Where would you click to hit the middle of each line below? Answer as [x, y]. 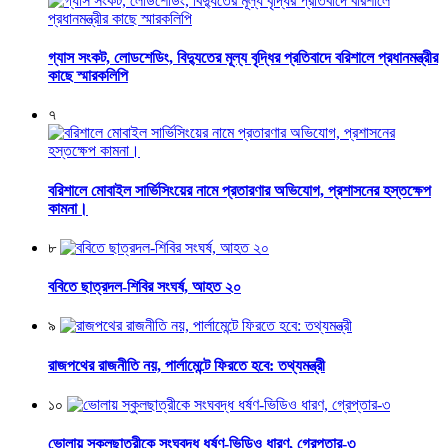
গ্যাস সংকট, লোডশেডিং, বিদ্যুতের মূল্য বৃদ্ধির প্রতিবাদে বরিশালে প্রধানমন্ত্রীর [243, 58]
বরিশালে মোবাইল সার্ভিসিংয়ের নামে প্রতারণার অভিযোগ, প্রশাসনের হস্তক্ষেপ [239, 190]
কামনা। [68, 208]
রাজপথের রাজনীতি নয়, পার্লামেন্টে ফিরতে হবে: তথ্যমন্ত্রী [186, 365]
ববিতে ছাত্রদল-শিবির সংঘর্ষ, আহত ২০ [144, 287]
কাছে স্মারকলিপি [88, 76]
